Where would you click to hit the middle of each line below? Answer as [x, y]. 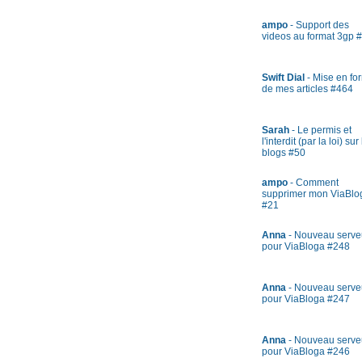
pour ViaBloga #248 [306, 246]
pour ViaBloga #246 [306, 351]
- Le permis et [320, 130]
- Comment [313, 183]
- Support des [318, 25]
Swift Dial [283, 78]
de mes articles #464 [307, 89]
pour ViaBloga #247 [306, 299]
